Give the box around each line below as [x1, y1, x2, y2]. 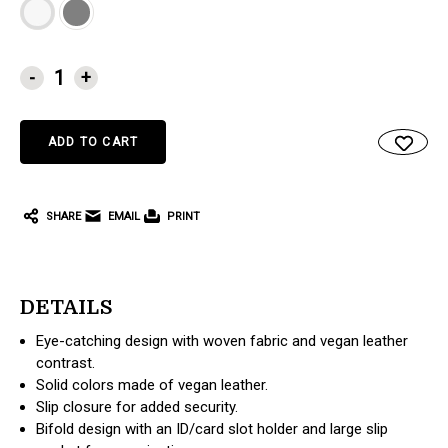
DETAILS [20, 295, 113, 319]
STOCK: [20, 81, 63, 97]
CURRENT [20, 60, 76, 76]
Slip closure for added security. [36, 397, 239, 416]
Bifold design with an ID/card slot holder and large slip [36, 419, 389, 438]
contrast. [36, 353, 96, 372]
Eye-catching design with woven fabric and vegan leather [36, 331, 409, 350]
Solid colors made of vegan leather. [36, 375, 269, 394]
